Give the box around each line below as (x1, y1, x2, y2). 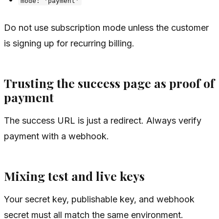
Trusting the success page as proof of (4, 74, 215, 91)
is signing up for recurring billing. (4, 38, 134, 49)
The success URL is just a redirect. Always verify (4, 115, 201, 126)
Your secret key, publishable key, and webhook (4, 194, 195, 205)
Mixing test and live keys (4, 167, 145, 184)
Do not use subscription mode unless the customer (4, 22, 209, 33)
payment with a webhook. (4, 131, 109, 142)
